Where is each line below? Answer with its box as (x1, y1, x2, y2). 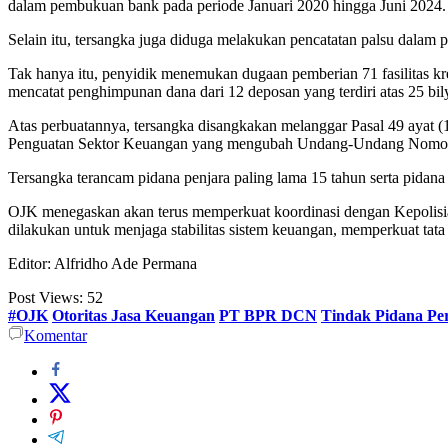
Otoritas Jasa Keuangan (52, 307, 215, 325)
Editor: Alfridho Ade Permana (8, 255, 197, 273)
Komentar (24, 327, 87, 345)
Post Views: (8, 289, 83, 307)
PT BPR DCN (219, 307, 317, 325)
